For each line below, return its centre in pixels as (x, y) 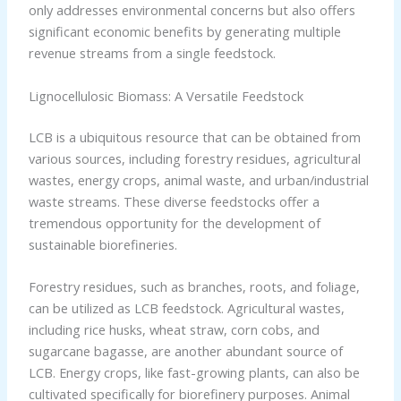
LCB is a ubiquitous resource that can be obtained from (194, 137)
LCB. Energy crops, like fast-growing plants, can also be (194, 373)
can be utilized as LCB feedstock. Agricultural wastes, (186, 308)
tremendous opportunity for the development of (174, 222)
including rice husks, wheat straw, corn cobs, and (174, 330)
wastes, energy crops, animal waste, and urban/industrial (198, 179)
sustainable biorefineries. (102, 244)
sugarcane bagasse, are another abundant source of (185, 351)
